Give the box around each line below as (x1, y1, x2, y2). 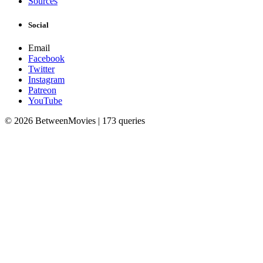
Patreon (28, 85, 56, 95)
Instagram (28, 74, 65, 85)
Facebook (28, 53, 65, 63)
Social (28, 20, 49, 29)
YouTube (28, 95, 62, 106)
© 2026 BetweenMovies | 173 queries (5, 115, 145, 126)
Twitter (28, 63, 55, 74)
